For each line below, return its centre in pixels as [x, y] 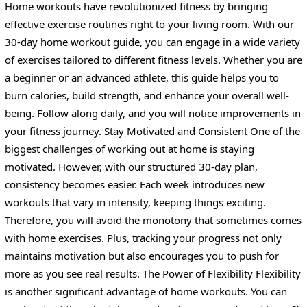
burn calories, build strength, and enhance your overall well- [147, 95]
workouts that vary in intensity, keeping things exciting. [135, 202]
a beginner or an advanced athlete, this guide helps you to [142, 77]
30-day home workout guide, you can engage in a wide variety [152, 41]
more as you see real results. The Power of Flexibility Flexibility [152, 273]
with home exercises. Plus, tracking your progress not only [143, 237]
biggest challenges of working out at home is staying [129, 148]
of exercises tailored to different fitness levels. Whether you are [153, 59]
